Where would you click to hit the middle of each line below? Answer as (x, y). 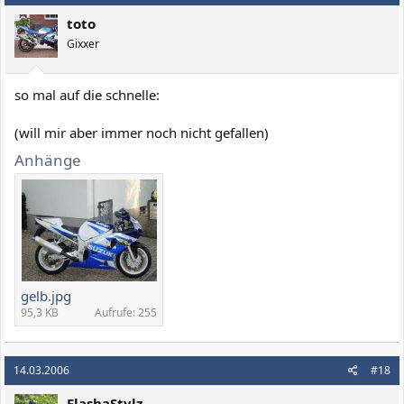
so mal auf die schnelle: (87, 95)
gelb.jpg (46, 295)
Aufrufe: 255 (126, 312)
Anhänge (48, 160)
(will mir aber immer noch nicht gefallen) (142, 133)
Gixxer (83, 43)
